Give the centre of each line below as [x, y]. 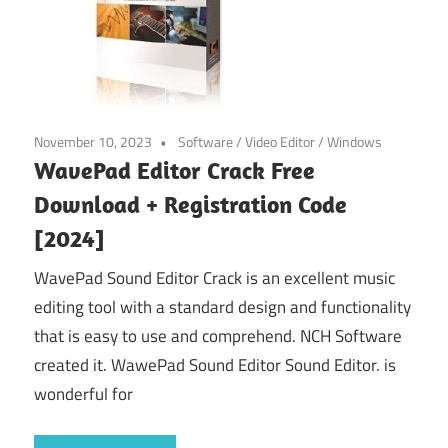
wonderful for [83, 394]
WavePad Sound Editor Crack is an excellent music [214, 278]
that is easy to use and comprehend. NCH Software [218, 336]
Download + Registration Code [190, 203]
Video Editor [280, 141]
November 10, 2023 [93, 141]
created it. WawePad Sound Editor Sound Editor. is [215, 365]
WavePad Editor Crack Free [174, 169]
